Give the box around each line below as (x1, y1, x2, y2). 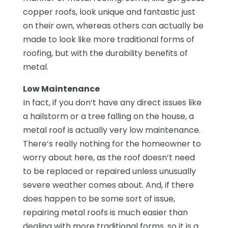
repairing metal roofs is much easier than (22, 206, 188, 218)
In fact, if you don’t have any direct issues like (22, 96, 202, 108)
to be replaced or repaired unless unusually (22, 165, 196, 177)
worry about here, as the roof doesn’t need (22, 151, 195, 163)
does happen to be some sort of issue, (22, 192, 175, 205)
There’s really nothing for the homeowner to (22, 137, 201, 150)
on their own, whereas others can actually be (22, 19, 204, 32)
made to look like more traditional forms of (22, 33, 194, 45)
